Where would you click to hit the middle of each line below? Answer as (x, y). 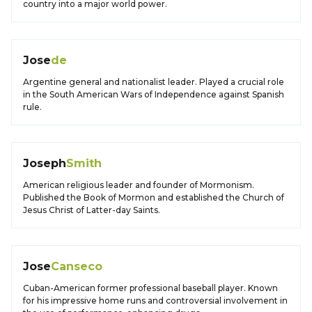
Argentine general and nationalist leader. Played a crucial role (154, 82)
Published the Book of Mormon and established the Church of (154, 197)
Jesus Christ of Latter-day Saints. (92, 210)
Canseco (77, 266)
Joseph (45, 163)
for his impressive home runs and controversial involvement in (155, 301)
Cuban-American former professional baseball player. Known (150, 288)
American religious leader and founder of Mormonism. (139, 185)
